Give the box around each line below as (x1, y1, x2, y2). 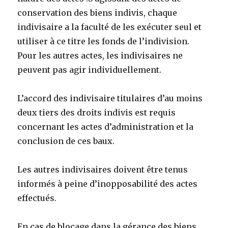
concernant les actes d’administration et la (17, 122, 194, 132)
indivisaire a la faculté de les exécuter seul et (17, 22, 202, 33)
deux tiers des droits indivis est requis (17, 107, 176, 118)
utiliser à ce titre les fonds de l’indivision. (17, 36, 190, 47)
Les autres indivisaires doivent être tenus (17, 164, 188, 175)
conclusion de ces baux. (17, 136, 115, 147)
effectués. (17, 193, 57, 204)
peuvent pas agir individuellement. (17, 65, 162, 75)
